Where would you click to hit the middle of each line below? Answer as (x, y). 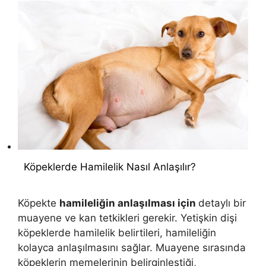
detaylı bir (222, 203)
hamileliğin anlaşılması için (129, 203)
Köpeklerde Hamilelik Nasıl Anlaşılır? (110, 167)
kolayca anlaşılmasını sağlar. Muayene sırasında (132, 247)
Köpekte (39, 203)
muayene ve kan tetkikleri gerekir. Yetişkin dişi (127, 218)
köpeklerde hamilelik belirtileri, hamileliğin (117, 232)
